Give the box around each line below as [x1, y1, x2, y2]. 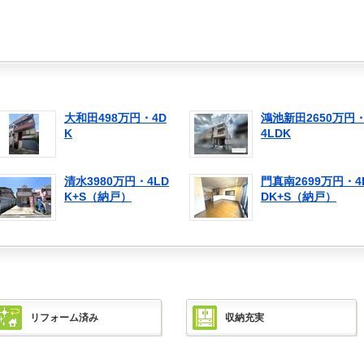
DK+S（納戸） [261, 190, 336, 203]
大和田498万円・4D [64, 111, 167, 124]
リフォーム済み [30, 312, 98, 323]
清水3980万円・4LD [64, 175, 169, 188]
